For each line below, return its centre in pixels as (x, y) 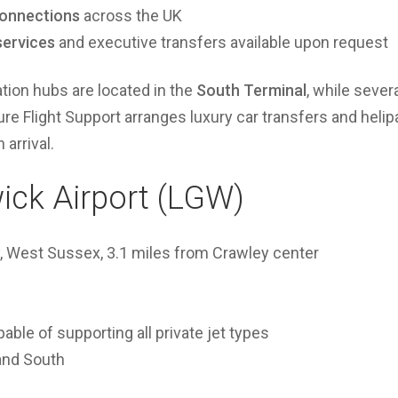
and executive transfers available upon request (222, 42)
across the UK (131, 16)
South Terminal (251, 90)
